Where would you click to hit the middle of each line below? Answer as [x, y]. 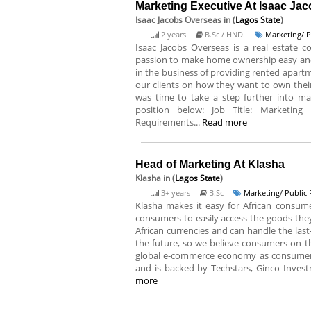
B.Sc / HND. [225, 34]
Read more [225, 122]
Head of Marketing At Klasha [210, 164]
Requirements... [169, 122]
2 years [174, 34]
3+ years [176, 193]
